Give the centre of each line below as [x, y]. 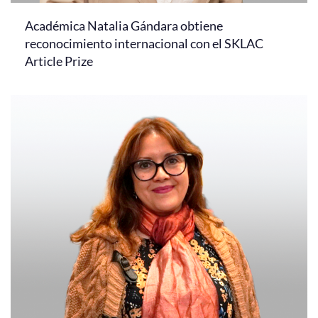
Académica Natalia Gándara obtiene [124, 25]
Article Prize [59, 61]
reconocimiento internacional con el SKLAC [144, 43]
